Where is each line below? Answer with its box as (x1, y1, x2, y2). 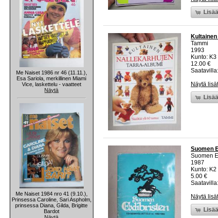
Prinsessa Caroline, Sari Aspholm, (12, 196, 91, 202)
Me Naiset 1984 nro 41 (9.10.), (16, 190, 88, 197)
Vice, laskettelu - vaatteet (22, 81, 81, 87)
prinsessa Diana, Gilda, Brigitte (15, 202, 88, 208)
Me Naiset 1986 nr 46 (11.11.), (16, 69, 87, 75)
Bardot (44, 208, 59, 214)
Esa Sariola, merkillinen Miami (17, 75, 87, 81)
